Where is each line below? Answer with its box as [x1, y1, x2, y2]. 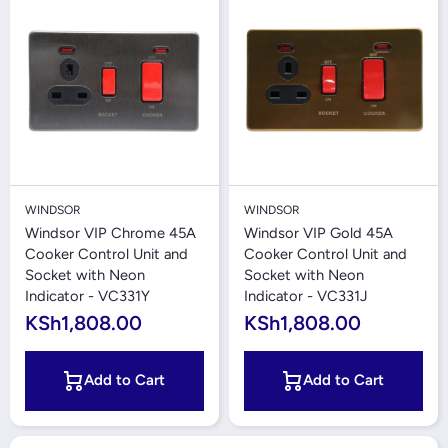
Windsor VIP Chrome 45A [25, 224, 196, 242]
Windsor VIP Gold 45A [244, 224, 393, 242]
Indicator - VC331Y [25, 287, 150, 305]
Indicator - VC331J [244, 287, 368, 305]
